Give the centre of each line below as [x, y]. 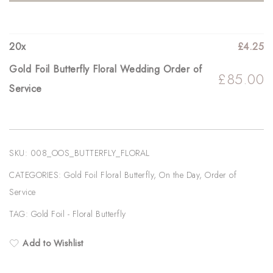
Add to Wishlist [53, 243]
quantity [151, 80]
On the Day [179, 175]
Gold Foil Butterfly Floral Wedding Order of [106, 69]
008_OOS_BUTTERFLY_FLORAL [90, 153]
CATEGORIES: [37, 175]
